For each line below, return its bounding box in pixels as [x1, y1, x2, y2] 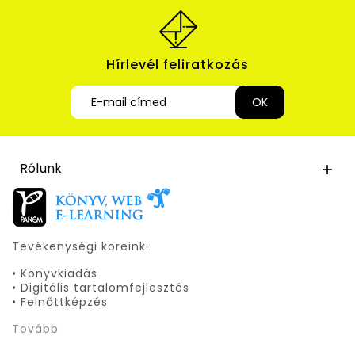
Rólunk [20, 159, 63, 177]
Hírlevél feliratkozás [106, 55, 249, 74]
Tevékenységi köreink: [12, 239, 149, 254]
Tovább [12, 321, 59, 337]
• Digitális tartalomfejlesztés [12, 280, 189, 296]
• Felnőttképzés [12, 294, 108, 310]
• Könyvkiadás [12, 265, 97, 281]
